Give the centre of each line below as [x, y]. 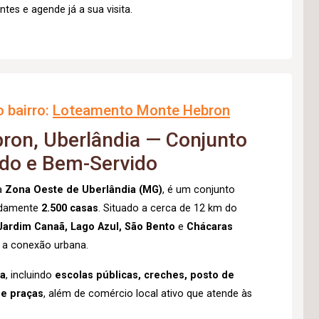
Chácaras [210, 227]
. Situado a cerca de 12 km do [168, 208]
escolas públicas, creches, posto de [145, 275]
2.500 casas [70, 208]
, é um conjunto [199, 190]
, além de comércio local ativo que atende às [148, 294]
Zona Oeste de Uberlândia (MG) [84, 190]
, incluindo [30, 275]
